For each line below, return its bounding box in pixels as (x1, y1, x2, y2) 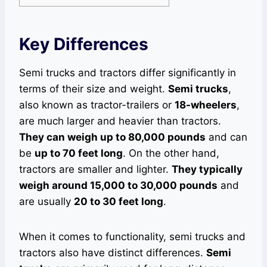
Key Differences (19, 34, 148, 54)
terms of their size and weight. (19, 83, 168, 95)
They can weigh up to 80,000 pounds (19, 131, 206, 143)
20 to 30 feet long (74, 195, 163, 207)
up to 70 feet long (35, 147, 123, 159)
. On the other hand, (123, 147, 219, 159)
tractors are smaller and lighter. (19, 163, 172, 175)
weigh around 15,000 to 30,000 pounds (19, 179, 218, 191)
